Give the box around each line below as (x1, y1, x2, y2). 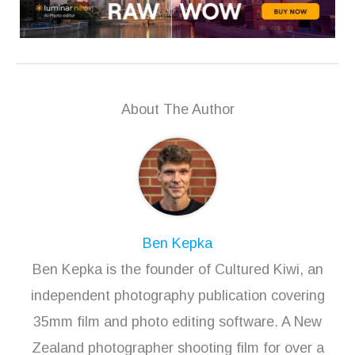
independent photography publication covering (30, 287, 325, 303)
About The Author (120, 101, 235, 117)
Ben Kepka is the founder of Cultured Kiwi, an (32, 261, 323, 277)
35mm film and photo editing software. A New (33, 313, 322, 330)
